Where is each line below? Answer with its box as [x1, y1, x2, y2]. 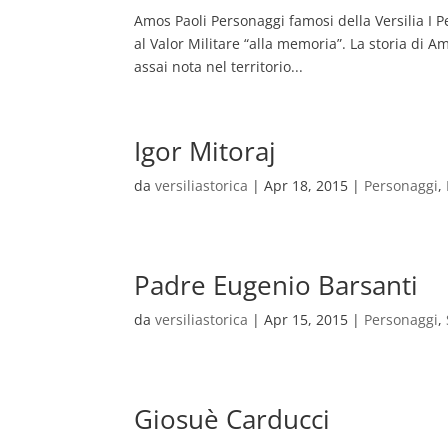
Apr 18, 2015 [264, 176, 349, 195]
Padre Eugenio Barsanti [134, 267, 419, 303]
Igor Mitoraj [134, 133, 277, 169]
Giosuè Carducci [134, 401, 331, 437]
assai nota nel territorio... [134, 57, 304, 76]
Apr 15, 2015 [264, 310, 349, 329]
